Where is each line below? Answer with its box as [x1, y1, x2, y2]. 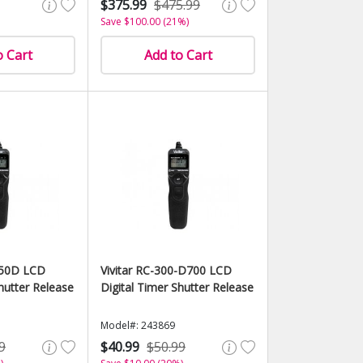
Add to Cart [143, 46, 212, 64]
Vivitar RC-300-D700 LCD [100, 263, 232, 278]
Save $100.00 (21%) [100, 15, 189, 28]
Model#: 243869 [100, 318, 175, 332]
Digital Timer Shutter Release [100, 280, 254, 295]
